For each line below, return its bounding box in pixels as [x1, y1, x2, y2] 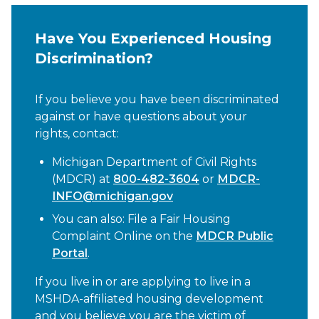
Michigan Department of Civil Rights [52, 155, 256, 169]
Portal [52, 246, 88, 260]
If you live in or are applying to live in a [35, 275, 251, 288]
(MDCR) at [52, 172, 113, 186]
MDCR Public [196, 229, 273, 243]
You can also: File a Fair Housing [52, 212, 231, 226]
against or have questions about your [35, 110, 247, 123]
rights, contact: [35, 127, 119, 140]
